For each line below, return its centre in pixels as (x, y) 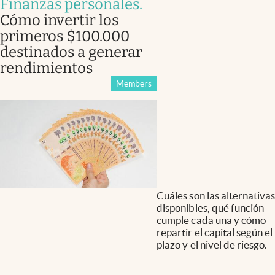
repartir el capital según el (215, 233)
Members (134, 83)
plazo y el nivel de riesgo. (212, 245)
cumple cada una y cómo (211, 220)
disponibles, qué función (210, 208)
